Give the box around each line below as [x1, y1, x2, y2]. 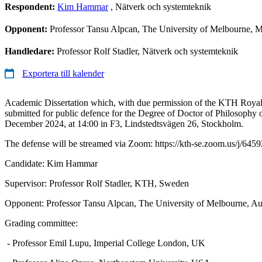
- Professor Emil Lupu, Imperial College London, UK [5, 237, 205, 248]
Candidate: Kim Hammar [5, 158, 98, 168]
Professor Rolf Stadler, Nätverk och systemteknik [57, 46, 238, 56]
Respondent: [5, 1, 57, 12]
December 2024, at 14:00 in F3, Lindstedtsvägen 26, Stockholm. [5, 118, 243, 129]
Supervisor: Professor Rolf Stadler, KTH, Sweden [5, 178, 189, 188]
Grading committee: [5, 218, 78, 228]
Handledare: [5, 46, 57, 56]
